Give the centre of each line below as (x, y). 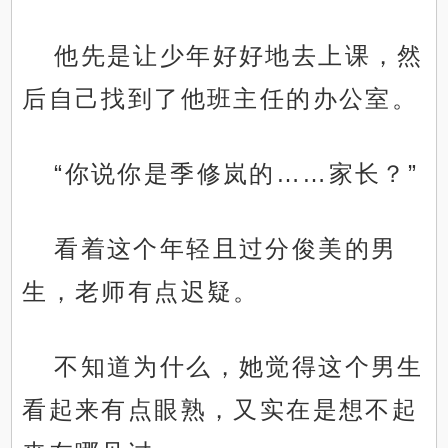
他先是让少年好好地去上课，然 (239, 56)
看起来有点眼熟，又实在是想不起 (220, 410)
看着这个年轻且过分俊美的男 (226, 249)
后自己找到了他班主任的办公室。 (220, 99)
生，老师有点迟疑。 (141, 292)
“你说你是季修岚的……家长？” (236, 174)
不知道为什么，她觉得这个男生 (239, 367)
